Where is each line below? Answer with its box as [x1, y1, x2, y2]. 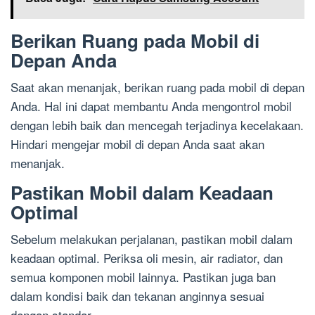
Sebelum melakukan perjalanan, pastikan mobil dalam [11, 229, 292, 247]
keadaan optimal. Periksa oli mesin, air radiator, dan [11, 248, 283, 266]
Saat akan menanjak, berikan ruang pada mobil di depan [11, 77, 304, 96]
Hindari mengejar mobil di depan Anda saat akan [11, 134, 264, 153]
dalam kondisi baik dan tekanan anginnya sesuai [11, 286, 264, 304]
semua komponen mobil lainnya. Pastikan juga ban [11, 267, 276, 285]
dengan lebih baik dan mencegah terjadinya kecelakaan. [11, 115, 304, 134]
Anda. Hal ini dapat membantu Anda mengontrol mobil [11, 96, 292, 115]
